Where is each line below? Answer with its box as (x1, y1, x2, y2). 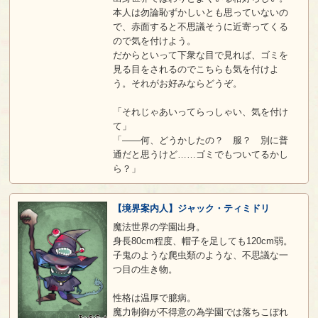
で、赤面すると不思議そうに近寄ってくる (112, 21, 288, 32)
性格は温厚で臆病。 (112, 292, 196, 304)
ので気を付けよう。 (112, 35, 196, 46)
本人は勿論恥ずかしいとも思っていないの (112, 6, 288, 18)
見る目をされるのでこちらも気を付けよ (112, 63, 279, 75)
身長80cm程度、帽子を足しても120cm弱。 (112, 236, 292, 247)
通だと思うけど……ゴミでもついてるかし (112, 148, 288, 160)
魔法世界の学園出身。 (112, 221, 205, 233)
